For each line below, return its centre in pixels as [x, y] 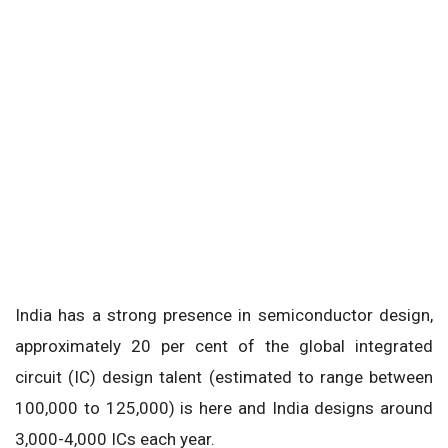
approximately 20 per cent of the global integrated [224, 345]
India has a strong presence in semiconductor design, [224, 314]
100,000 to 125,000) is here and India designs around [224, 407]
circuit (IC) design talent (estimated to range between [224, 376]
